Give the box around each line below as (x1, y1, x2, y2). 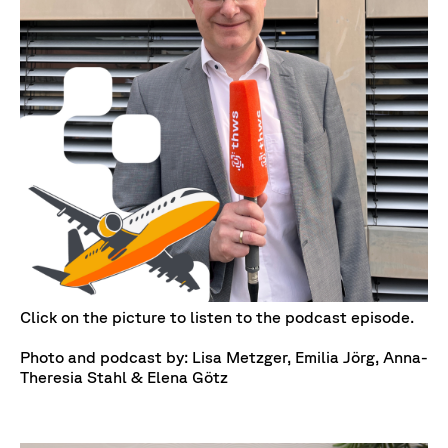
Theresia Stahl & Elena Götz (20, 368, 228, 387)
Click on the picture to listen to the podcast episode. (20, 308, 414, 327)
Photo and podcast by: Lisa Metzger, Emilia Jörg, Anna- (20, 348, 428, 367)
